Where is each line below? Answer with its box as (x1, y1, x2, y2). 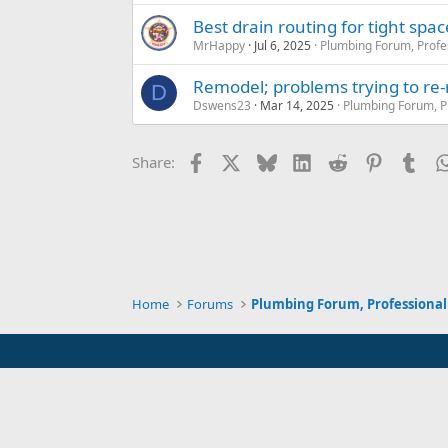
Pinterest (382, 150, 444, 171)
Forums (187, 295, 234, 313)
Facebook (204, 150, 271, 171)
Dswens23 (193, 97, 251, 115)
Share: (132, 152, 175, 173)
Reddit (347, 150, 392, 171)
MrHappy (193, 37, 245, 55)
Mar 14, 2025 (260, 97, 334, 115)
